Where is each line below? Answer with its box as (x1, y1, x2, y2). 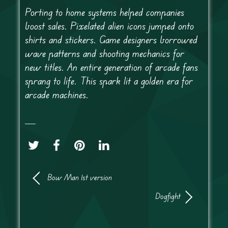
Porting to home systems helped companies (24, 6, 184, 19)
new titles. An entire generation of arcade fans (24, 61, 198, 74)
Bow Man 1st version (47, 172, 112, 183)
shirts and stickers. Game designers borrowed (24, 33, 197, 46)
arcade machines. (24, 88, 89, 101)
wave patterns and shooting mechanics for (24, 47, 184, 60)
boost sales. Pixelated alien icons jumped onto (24, 19, 194, 33)
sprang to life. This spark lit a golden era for (24, 74, 193, 88)
